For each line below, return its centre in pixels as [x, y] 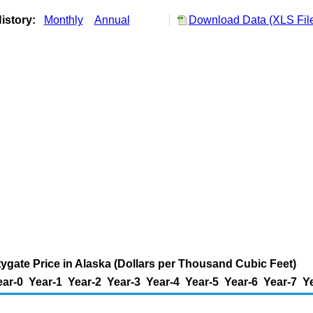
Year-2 [85, 282]
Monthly [63, 20]
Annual [112, 20]
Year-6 [241, 282]
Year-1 [45, 282]
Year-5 [202, 282]
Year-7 [280, 282]
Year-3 [124, 282]
